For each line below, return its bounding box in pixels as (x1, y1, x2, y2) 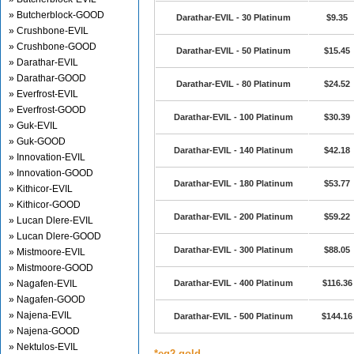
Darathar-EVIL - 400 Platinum (173, 278, 293, 288)
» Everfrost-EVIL (9, 88, 78, 100)
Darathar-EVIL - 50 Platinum (175, 46, 291, 55)
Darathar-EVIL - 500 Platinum (173, 311, 293, 321)
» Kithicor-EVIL (9, 183, 73, 194)
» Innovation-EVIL (9, 152, 85, 163)
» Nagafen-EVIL (9, 278, 77, 289)
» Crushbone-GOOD (9, 41, 96, 52)
